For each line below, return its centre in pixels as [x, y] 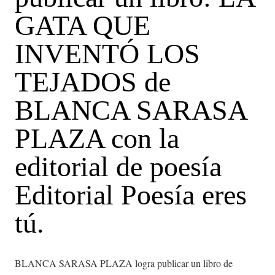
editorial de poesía [118, 167]
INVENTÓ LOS [107, 54]
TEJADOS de [93, 82]
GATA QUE [83, 25]
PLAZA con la [97, 138]
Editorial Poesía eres [131, 195]
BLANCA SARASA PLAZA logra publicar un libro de [124, 263]
